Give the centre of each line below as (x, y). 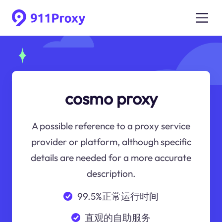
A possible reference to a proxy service (111, 126)
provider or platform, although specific (111, 142)
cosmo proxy (111, 98)
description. (111, 174)
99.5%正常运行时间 (118, 196)
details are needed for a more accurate (111, 158)
